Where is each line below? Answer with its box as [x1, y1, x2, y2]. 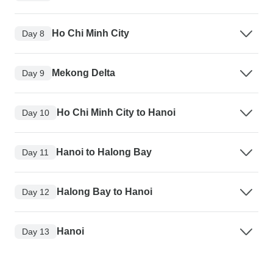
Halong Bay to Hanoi [57, 186, 152, 197]
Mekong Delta [52, 68, 115, 79]
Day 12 [22, 186, 49, 197]
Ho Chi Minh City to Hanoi [57, 107, 175, 118]
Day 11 [22, 147, 49, 157]
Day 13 [22, 226, 49, 236]
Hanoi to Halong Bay [56, 147, 152, 158]
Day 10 [22, 107, 49, 118]
